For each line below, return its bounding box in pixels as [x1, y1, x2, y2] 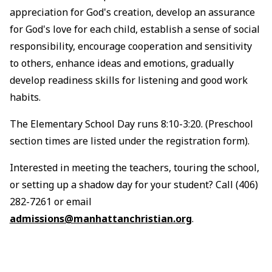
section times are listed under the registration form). [9, 134, 252, 148]
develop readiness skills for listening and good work [9, 73, 248, 87]
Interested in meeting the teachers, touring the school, [9, 161, 259, 175]
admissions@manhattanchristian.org [9, 212, 192, 226]
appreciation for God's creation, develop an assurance [9, 5, 255, 19]
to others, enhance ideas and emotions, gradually [9, 56, 234, 70]
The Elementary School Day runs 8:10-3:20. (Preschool [9, 117, 253, 131]
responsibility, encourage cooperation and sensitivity [9, 39, 252, 53]
